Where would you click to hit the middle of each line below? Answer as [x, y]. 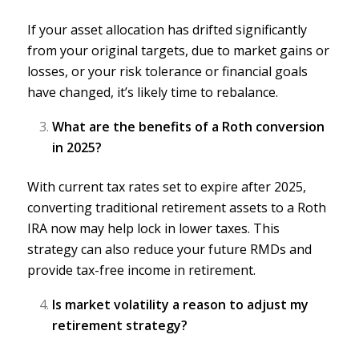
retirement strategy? [119, 325]
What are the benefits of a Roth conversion [188, 126]
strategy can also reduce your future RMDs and [169, 249]
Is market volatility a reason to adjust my [180, 304]
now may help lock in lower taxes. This [163, 228]
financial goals [264, 72]
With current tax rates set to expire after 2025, [166, 186]
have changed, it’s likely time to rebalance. [152, 93]
